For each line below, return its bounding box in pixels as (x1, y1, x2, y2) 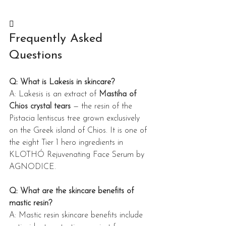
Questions (9, 49, 62, 62)
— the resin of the (71, 102, 135, 111)
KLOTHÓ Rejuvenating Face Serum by (9, 151, 147, 159)
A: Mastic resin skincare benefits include (9, 211, 145, 220)
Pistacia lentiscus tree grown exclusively (9, 115, 142, 123)
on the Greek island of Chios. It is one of (9, 127, 149, 135)
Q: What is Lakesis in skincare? (9, 78, 115, 87)
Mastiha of (99, 90, 139, 99)
